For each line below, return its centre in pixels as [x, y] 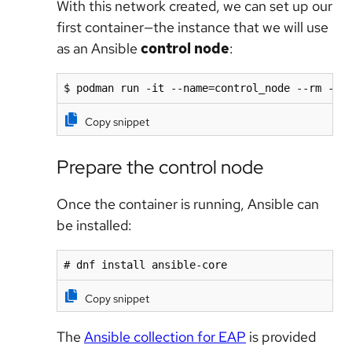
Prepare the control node [160, 167]
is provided [281, 336]
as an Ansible [99, 49]
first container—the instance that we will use [192, 27]
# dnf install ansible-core [145, 264]
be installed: [94, 225]
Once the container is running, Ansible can [188, 203]
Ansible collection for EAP [165, 336]
